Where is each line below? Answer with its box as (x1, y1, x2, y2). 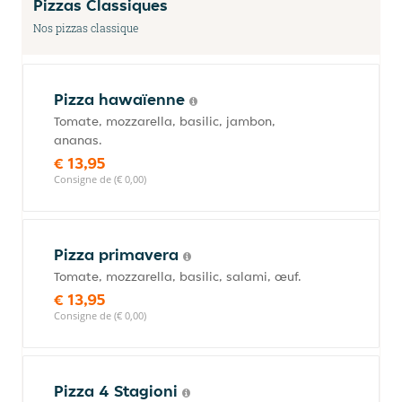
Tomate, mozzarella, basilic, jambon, (54, 113, 275, 129)
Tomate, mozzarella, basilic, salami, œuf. (54, 268, 301, 284)
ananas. (54, 132, 102, 148)
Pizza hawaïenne (54, 89, 189, 109)
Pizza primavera (54, 244, 183, 265)
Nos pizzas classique (33, 21, 138, 35)
